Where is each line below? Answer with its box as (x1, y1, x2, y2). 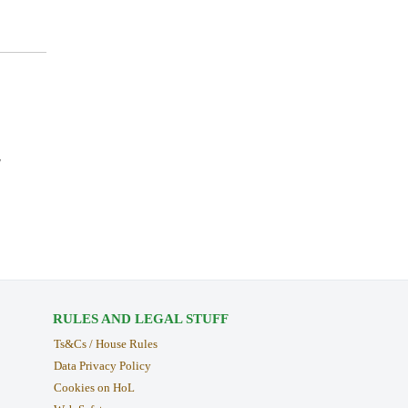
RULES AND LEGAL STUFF (52, 311, 229, 327)
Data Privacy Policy (53, 359, 151, 373)
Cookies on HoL (53, 380, 135, 394)
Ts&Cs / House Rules (53, 337, 158, 352)
